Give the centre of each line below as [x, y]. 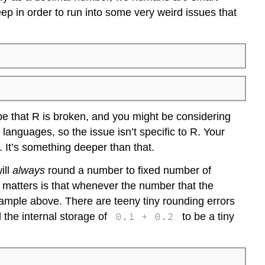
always [29, 170]
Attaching [176, 11]
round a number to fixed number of [128, 170]
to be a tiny [206, 216]
